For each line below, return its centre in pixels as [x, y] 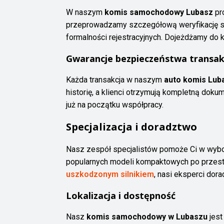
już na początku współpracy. [115, 105]
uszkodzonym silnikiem [110, 174]
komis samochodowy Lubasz [159, 12]
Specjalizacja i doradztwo [131, 127]
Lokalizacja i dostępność [121, 196]
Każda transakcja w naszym [115, 80]
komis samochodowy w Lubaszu [147, 217]
